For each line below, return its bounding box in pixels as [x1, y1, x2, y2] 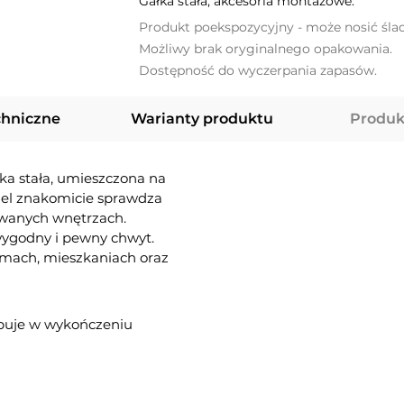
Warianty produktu [131, 110, 273, 128]
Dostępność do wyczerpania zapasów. [139, 62, 377, 79]
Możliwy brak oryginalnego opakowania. [139, 41, 392, 58]
